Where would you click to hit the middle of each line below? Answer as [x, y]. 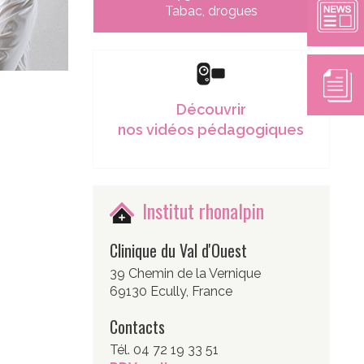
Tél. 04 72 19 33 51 [164, 349]
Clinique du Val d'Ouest [178, 250]
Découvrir [211, 110]
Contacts [137, 326]
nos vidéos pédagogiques [211, 130]
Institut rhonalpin [203, 210]
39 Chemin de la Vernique [185, 273]
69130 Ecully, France [171, 291]
